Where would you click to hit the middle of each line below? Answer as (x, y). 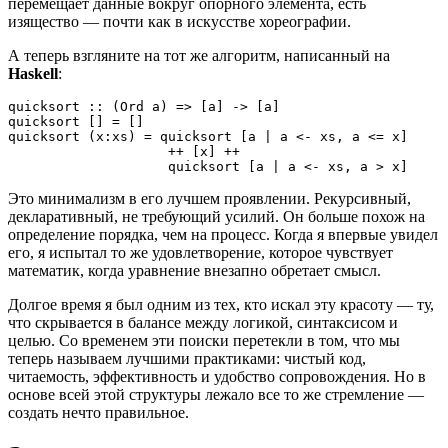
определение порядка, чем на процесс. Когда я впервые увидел (223, 234)
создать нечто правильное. (98, 412)
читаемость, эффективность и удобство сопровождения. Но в (217, 376)
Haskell (33, 73)
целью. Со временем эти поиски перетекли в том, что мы (204, 340)
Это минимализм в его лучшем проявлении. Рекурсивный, (209, 198)
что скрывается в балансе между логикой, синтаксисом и (203, 322)
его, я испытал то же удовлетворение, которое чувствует (200, 252)
